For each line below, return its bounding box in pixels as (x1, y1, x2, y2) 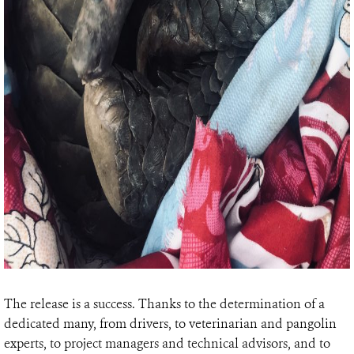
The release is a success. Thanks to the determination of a (4, 295, 325, 312)
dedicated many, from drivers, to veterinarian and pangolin (4, 314, 337, 332)
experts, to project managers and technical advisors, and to (4, 334, 330, 352)
